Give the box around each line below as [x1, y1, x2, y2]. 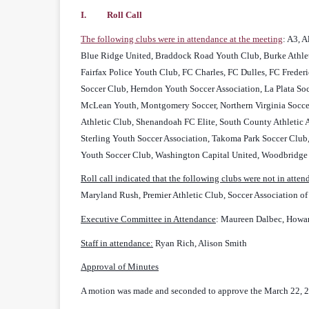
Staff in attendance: [81, 237, 153, 248]
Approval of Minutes [81, 261, 159, 272]
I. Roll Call [81, 10, 142, 21]
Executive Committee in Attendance [81, 214, 216, 225]
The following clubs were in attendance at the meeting [81, 33, 283, 44]
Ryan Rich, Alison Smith [155, 237, 247, 248]
